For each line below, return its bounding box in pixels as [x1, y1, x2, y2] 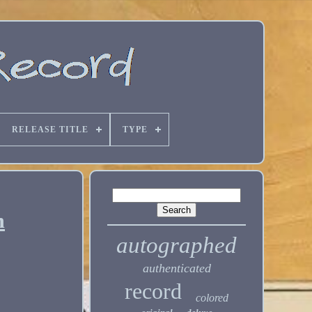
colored [196, 292, 229, 304]
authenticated [142, 261, 211, 275]
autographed [116, 233, 237, 258]
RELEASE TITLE [11, 125, 88, 134]
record [125, 279, 182, 304]
